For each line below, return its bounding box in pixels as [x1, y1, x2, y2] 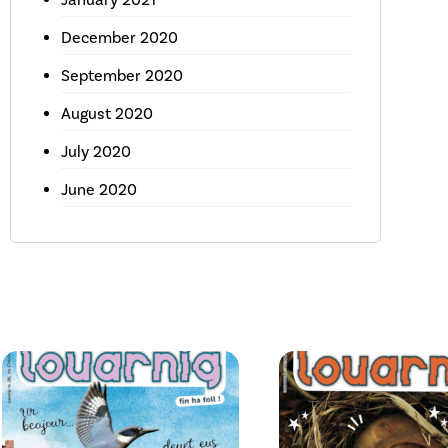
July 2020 [60, 142, 131, 161]
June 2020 [60, 180, 137, 199]
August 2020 [60, 104, 153, 123]
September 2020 [60, 66, 183, 85]
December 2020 [60, 28, 178, 47]
